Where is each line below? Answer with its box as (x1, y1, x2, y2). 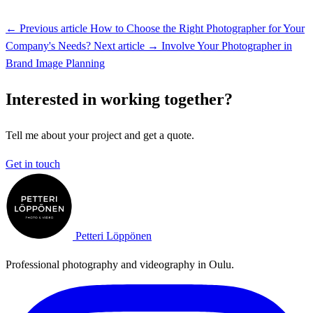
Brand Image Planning (6, 57, 105, 69)
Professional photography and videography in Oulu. (6, 258, 234, 270)
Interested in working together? (6, 89, 233, 108)
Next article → (94, 39, 159, 52)
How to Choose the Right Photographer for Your (90, 22, 305, 34)
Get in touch (6, 157, 60, 170)
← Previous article (6, 22, 87, 34)
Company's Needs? (6, 39, 91, 52)
